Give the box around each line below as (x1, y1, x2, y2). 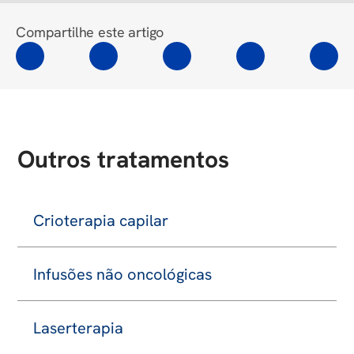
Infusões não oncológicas (33, 264, 213, 285)
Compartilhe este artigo (16, 23, 164, 42)
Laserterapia (33, 318, 124, 339)
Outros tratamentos (17, 144, 230, 175)
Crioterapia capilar (33, 210, 169, 232)
